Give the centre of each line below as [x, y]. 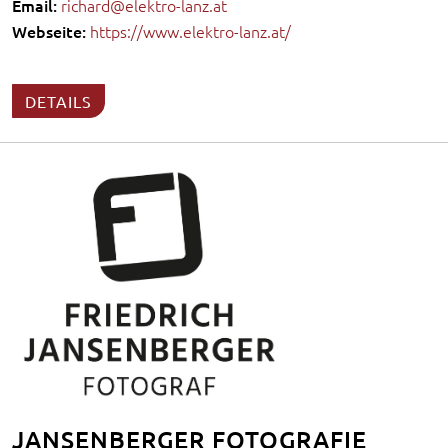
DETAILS [58, 101]
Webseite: [49, 31]
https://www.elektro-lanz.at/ [190, 31]
